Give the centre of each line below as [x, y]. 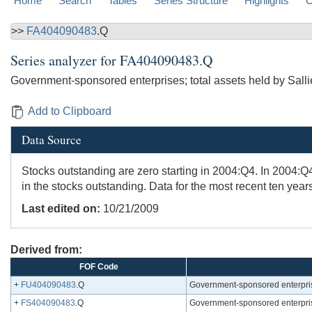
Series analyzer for [65, 61]
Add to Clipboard [70, 111]
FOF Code [99, 267]
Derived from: [46, 250]
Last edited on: [61, 209]
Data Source [52, 140]
